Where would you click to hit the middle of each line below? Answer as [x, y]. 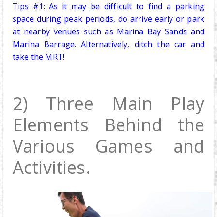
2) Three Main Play [108, 104]
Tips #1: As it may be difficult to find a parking [108, 7]
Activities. [52, 168]
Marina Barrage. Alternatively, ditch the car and [108, 44]
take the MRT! [39, 57]
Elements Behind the [108, 125]
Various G [61, 146]
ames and [156, 146]
